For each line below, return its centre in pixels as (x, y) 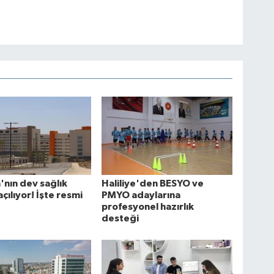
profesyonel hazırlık (148, 206)
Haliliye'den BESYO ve (153, 183)
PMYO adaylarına (141, 195)
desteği (120, 218)
